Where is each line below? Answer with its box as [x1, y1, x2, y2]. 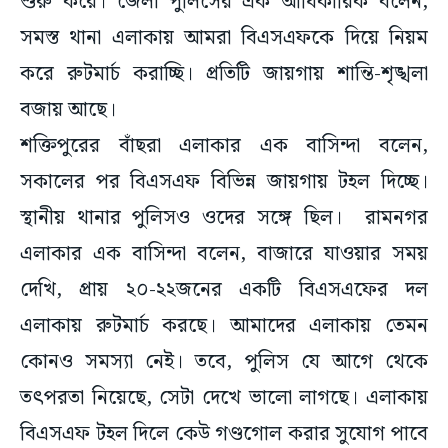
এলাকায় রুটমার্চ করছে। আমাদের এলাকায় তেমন [20, 310, 428, 343]
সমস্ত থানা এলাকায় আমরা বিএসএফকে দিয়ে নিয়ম [20, 22, 428, 55]
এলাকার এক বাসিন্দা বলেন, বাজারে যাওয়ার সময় [20, 238, 428, 271]
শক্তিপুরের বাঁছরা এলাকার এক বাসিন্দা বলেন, [20, 130, 428, 163]
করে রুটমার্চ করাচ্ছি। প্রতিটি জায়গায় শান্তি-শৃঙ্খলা [20, 58, 428, 91]
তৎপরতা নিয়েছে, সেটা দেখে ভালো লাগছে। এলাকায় [20, 382, 428, 415]
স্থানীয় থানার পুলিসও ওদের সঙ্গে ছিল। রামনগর [20, 202, 428, 235]
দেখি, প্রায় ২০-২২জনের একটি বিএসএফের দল [20, 274, 428, 307]
